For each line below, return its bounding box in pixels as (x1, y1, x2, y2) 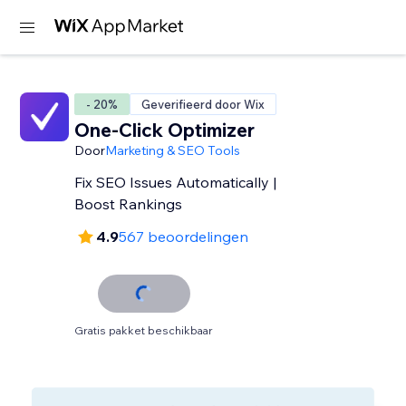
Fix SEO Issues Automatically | (74, 173, 277, 191)
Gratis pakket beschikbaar (74, 324, 214, 337)
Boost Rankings (74, 195, 183, 213)
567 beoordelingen (119, 227, 249, 246)
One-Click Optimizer (74, 118, 256, 141)
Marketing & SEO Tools (105, 142, 241, 159)
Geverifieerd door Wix (141, 97, 266, 111)
